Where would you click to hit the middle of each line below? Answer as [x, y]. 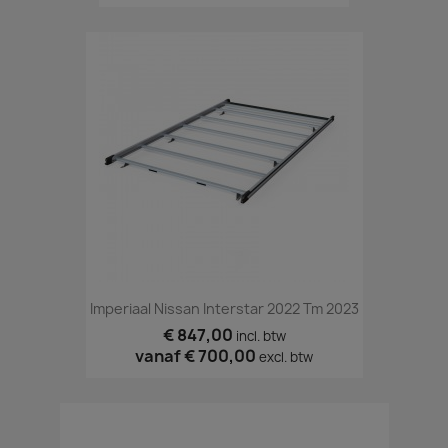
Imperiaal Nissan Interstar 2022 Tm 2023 [224, 308]
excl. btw [286, 356]
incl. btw [260, 335]
